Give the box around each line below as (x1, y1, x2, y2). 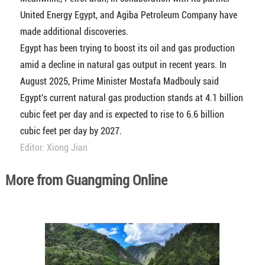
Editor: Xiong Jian (20, 142, 88, 153)
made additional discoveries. (20, 26, 128, 37)
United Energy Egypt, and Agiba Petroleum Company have (20, 9, 237, 21)
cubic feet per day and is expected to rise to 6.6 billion (20, 109, 224, 120)
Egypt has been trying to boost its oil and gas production (20, 43, 235, 54)
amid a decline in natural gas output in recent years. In (20, 59, 227, 70)
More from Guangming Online (5, 172, 167, 189)
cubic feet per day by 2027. (20, 125, 122, 137)
